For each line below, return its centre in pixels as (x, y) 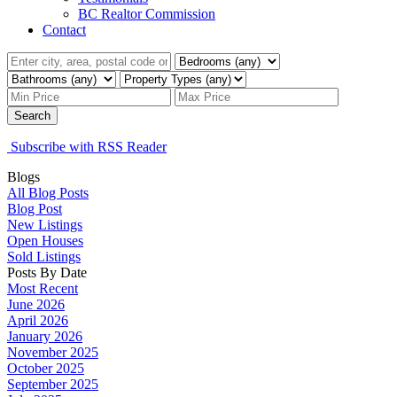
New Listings (45, 224)
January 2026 (45, 336)
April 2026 (38, 320)
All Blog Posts (48, 192)
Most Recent (43, 288)
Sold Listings (44, 256)
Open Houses (45, 240)
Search (32, 115)
